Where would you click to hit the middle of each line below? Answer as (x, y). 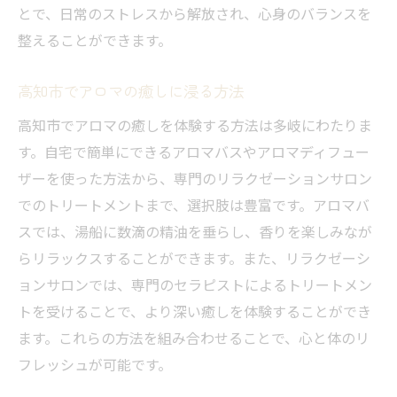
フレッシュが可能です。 (95, 365)
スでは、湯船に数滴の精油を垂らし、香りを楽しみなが (195, 232)
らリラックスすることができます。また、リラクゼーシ (194, 258)
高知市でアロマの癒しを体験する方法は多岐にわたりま (195, 125)
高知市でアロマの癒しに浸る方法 (131, 91)
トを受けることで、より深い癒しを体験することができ (195, 311)
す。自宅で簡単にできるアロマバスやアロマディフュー (194, 152)
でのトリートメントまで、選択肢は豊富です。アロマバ (194, 205)
